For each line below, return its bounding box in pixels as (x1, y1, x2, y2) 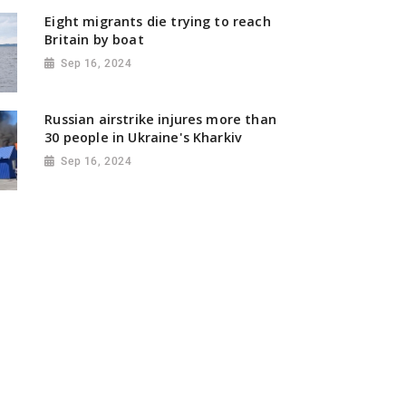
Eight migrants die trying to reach (44, 12, 271, 30)
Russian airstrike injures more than (44, 110, 276, 128)
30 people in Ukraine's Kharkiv (44, 128, 243, 146)
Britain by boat (44, 30, 144, 48)
